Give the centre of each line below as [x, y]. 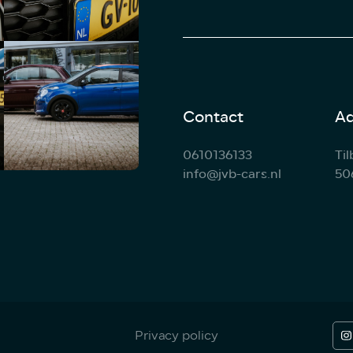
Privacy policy [176, 335]
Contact [213, 117]
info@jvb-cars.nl [232, 174]
